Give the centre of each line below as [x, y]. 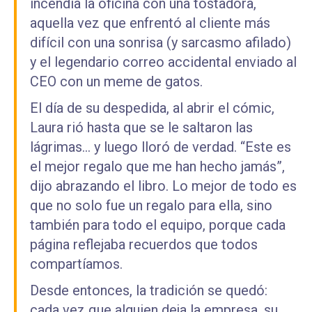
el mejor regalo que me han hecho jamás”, [157, 166]
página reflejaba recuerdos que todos [144, 244]
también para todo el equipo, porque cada [158, 225]
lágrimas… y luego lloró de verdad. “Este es [161, 147]
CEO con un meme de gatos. [116, 81]
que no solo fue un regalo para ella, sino [151, 205]
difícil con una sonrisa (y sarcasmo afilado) [161, 42]
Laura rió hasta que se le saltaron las [141, 127]
